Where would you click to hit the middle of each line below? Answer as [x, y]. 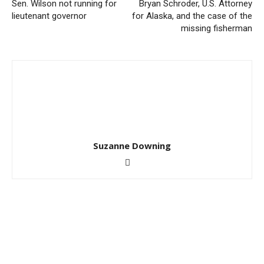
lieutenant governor [49, 16]
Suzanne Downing [132, 146]
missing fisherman [217, 28]
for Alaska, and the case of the [192, 16]
